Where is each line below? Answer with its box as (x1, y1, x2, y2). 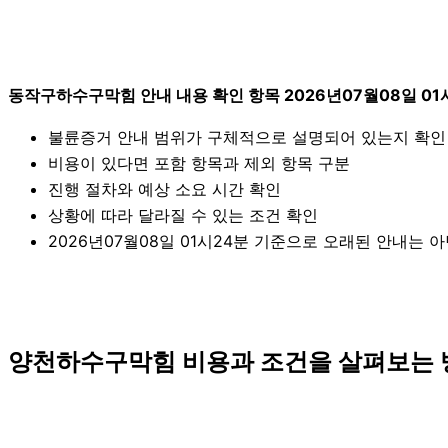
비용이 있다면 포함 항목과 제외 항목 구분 (48, 153, 350, 174)
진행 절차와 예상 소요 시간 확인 (48, 179, 281, 200)
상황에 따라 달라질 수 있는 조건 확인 (48, 205, 318, 226)
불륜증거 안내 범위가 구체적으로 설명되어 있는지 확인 (48, 127, 446, 148)
